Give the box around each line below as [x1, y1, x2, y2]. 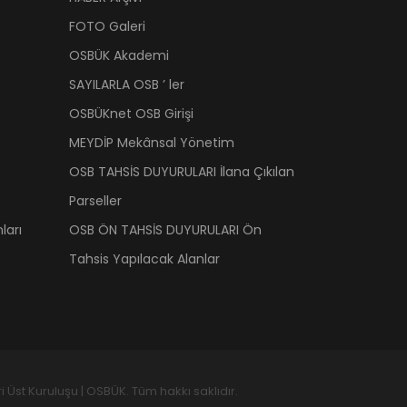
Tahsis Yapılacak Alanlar [69, 249, 220, 268]
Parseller [69, 191, 122, 210]
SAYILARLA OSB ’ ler [69, 74, 184, 94]
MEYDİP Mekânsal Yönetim [69, 133, 234, 152]
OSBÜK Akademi [69, 45, 169, 65]
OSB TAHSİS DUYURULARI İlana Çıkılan [69, 162, 294, 181]
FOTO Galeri [69, 16, 145, 35]
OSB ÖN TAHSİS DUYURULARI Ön [69, 220, 262, 239]
